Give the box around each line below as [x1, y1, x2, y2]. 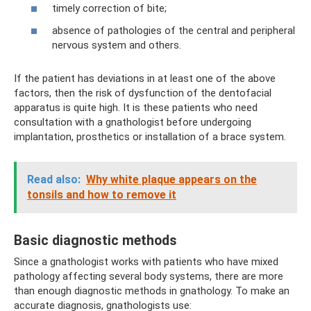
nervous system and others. [52, 38, 181, 51]
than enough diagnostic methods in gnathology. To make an [14, 284, 289, 297]
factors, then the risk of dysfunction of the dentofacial [14, 86, 271, 99]
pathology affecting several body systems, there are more [14, 269, 283, 283]
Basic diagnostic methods [14, 232, 177, 249]
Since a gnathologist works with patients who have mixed [14, 255, 278, 268]
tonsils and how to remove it [27, 187, 176, 201]
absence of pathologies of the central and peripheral [52, 24, 295, 37]
